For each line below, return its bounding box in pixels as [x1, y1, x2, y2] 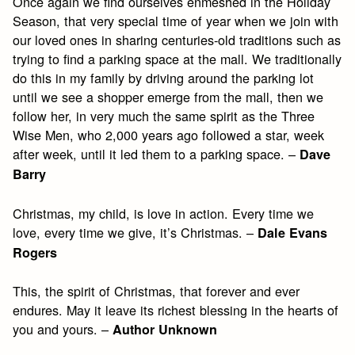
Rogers [13, 242, 58, 261]
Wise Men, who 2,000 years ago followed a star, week [13, 125, 325, 145]
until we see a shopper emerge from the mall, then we [13, 87, 324, 107]
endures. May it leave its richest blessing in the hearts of [13, 300, 339, 319]
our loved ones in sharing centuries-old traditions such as [13, 30, 342, 50]
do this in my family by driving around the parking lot [13, 68, 315, 88]
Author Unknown [113, 319, 218, 338]
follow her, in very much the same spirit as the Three [13, 106, 315, 126]
